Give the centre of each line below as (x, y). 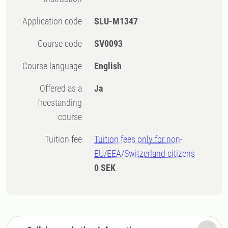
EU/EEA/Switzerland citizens (145, 153)
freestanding (60, 103)
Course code (63, 44)
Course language (55, 66)
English (108, 66)
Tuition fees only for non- (139, 139)
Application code (55, 21)
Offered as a (43, 88)
